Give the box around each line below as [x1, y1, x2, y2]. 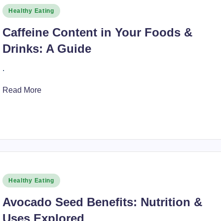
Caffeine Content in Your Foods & [2, 26, 192, 39]
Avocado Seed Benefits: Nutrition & [2, 195, 202, 209]
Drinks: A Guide [2, 42, 91, 55]
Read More [2, 86, 41, 94]
